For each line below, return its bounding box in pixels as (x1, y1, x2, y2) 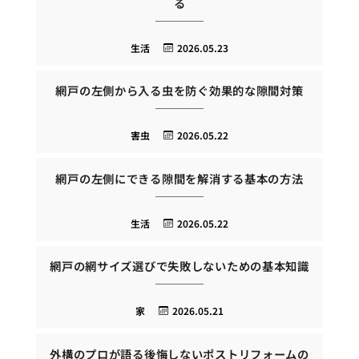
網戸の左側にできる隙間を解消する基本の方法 (55, 169, 304, 187)
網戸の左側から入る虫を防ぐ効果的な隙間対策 (55, 82, 304, 99)
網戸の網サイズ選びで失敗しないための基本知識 (50, 257, 309, 275)
